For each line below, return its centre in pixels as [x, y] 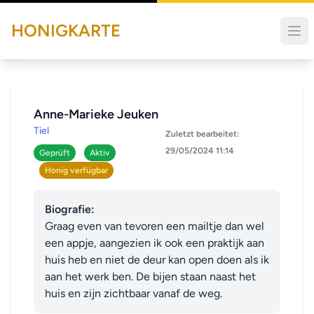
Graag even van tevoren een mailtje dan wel [155, 226]
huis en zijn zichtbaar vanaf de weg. [134, 293]
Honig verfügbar [76, 170]
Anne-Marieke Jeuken [96, 114]
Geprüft [55, 153]
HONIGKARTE [66, 30]
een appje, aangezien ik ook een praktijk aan [155, 243]
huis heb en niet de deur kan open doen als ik [157, 260]
